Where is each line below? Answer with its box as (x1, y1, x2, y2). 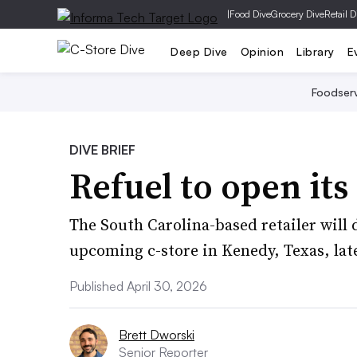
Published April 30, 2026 (69, 278, 207, 294)
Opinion (240, 44, 284, 58)
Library (296, 44, 335, 58)
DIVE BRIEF (69, 142, 135, 158)
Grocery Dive (271, 8, 324, 20)
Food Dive (229, 8, 271, 20)
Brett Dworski (119, 327, 194, 343)
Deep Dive (171, 44, 228, 58)
